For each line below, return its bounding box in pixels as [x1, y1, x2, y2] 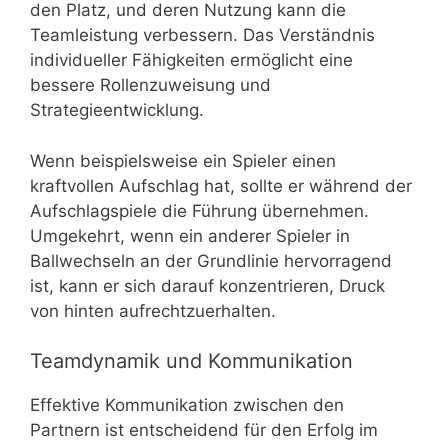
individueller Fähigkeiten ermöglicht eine [30, 50, 353, 71]
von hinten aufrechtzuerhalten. [30, 300, 276, 321]
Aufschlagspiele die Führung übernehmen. [30, 200, 369, 221]
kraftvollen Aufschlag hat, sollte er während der [30, 175, 412, 196]
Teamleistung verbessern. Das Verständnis [30, 25, 375, 46]
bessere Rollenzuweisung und [30, 75, 271, 96]
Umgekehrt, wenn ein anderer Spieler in [30, 225, 350, 246]
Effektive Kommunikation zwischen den [30, 395, 344, 416]
